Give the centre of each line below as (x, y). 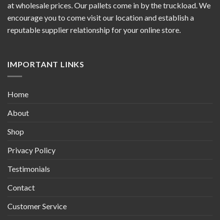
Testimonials (29, 168)
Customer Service (37, 206)
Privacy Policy (31, 150)
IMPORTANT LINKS (46, 64)
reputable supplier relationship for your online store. (94, 30)
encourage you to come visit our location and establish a (101, 18)
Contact (21, 187)
